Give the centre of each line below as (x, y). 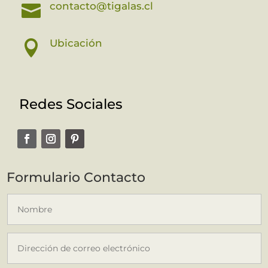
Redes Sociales (73, 104)
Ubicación (76, 43)
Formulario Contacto (76, 177)
